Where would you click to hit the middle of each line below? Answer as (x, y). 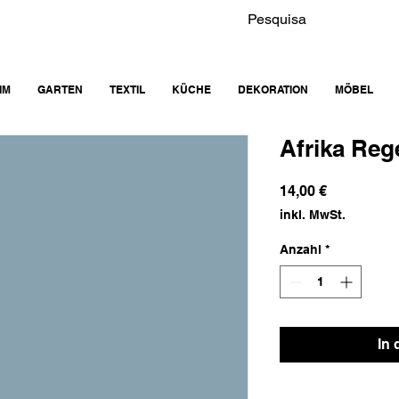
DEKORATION (273, 90)
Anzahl (301, 250)
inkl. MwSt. (313, 215)
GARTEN (60, 90)
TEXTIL (127, 90)
